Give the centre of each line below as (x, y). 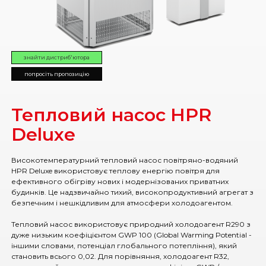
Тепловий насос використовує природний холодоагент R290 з (131, 224)
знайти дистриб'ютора (57, 58)
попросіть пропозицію (57, 74)
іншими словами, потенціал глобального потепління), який (124, 245)
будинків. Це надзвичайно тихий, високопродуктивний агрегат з (132, 192)
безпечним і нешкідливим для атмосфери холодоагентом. (122, 202)
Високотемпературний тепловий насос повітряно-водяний (125, 160)
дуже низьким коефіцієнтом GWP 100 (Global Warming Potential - (132, 235)
